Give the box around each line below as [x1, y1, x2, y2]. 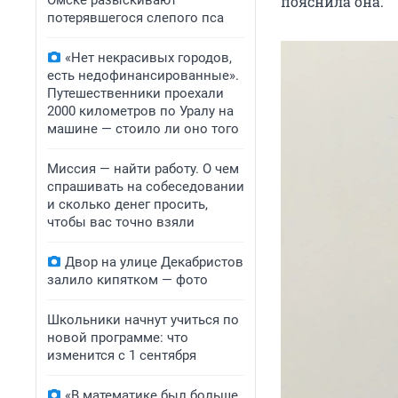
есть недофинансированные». [47, 68, 239, 84]
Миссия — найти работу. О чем [47, 161, 239, 177]
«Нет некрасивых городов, [65, 50, 232, 66]
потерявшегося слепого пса [47, 10, 224, 26]
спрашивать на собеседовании [47, 179, 244, 195]
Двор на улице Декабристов [65, 254, 243, 270]
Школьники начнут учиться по [47, 312, 239, 328]
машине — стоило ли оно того [47, 121, 239, 137]
